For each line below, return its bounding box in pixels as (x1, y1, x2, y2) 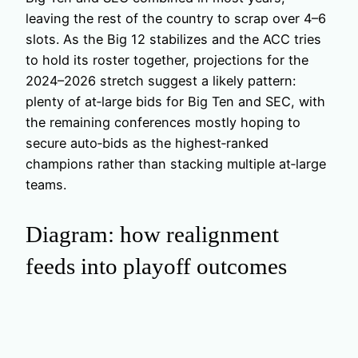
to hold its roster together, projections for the (26, 52, 308, 69)
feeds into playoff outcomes (26, 253, 287, 280)
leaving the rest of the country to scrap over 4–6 (26, 10, 326, 27)
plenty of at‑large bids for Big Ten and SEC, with (26, 93, 325, 110)
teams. (26, 177, 66, 193)
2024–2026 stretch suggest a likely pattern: (26, 73, 296, 89)
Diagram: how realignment (26, 221, 279, 248)
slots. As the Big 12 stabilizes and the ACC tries (26, 31, 321, 48)
